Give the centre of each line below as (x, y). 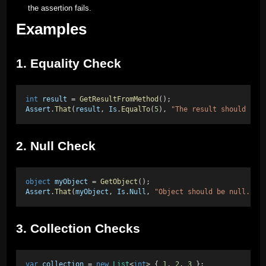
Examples (51, 29)
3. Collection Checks (78, 229)
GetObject (119, 182)
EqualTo (135, 110)
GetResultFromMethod (119, 99)
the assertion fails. (59, 8)
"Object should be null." (204, 192)
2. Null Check (56, 146)
